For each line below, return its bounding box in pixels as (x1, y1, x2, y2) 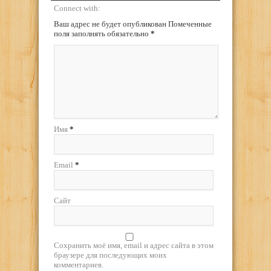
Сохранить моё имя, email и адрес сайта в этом (54, 241, 214, 250)
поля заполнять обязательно (54, 29, 151, 39)
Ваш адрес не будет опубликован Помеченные (54, 19, 212, 29)
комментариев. (54, 260, 103, 270)
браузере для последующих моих (54, 250, 167, 260)
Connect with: (54, 4, 100, 13)
